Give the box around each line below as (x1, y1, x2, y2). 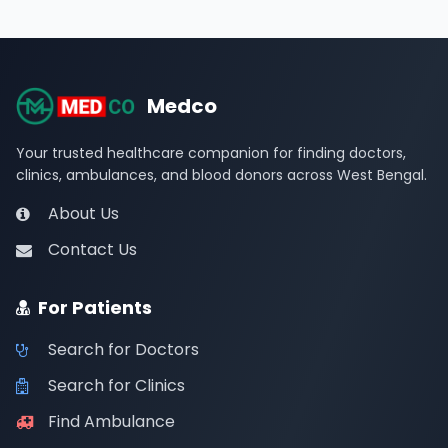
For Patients (38, 295, 152, 320)
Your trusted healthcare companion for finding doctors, (16, 143, 406, 163)
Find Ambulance (48, 410, 175, 433)
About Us (48, 202, 119, 225)
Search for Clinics (48, 374, 185, 397)
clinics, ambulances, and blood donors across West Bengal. (16, 165, 427, 185)
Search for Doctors (48, 338, 199, 361)
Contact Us (48, 238, 137, 261)
